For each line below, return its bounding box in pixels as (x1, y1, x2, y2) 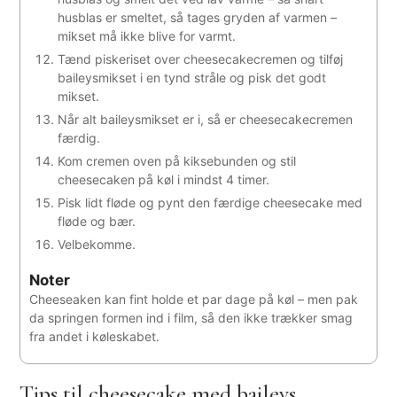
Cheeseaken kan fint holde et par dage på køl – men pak (29, 291, 359, 307)
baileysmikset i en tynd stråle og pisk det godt (58, 69, 327, 85)
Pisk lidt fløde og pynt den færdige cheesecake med (58, 194, 363, 210)
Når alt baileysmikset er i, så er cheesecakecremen (58, 111, 354, 127)
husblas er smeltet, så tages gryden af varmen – (58, 9, 338, 25)
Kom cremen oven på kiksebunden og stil (58, 152, 297, 168)
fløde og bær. (58, 213, 136, 229)
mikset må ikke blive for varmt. (58, 27, 237, 43)
